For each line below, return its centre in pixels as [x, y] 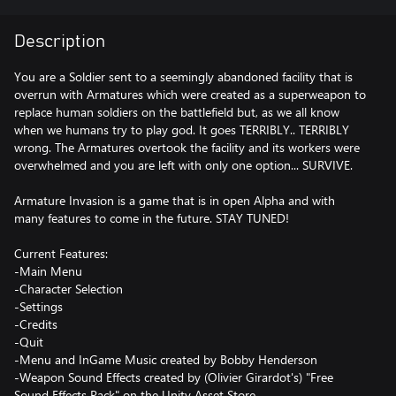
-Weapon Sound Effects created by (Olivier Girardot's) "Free [174, 377]
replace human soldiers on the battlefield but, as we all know [177, 112]
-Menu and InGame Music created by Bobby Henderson [166, 359]
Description [60, 42]
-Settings [38, 306]
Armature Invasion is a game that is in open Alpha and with [175, 200]
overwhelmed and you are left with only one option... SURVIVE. [183, 165]
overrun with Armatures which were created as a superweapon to [190, 94]
